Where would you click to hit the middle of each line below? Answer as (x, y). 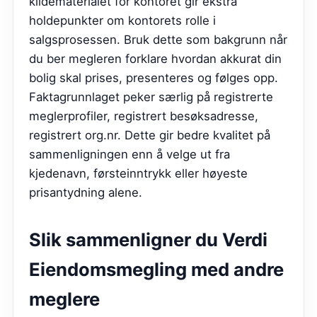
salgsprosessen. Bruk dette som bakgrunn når (158, 40)
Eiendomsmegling (108, 270)
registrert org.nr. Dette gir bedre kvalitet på (150, 136)
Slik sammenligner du (126, 240)
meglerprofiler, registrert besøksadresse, (144, 116)
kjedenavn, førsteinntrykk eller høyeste (138, 174)
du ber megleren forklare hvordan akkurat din (155, 59)
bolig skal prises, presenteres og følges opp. (154, 78)
